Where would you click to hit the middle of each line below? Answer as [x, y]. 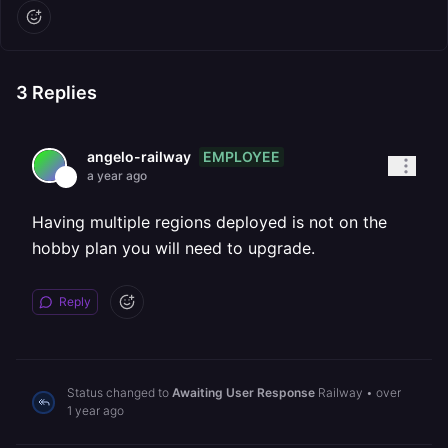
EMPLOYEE [241, 156]
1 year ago [95, 410]
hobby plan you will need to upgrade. [173, 248]
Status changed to [119, 392]
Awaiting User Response [243, 392]
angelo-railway [139, 156]
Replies [62, 92]
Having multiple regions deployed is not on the [209, 222]
